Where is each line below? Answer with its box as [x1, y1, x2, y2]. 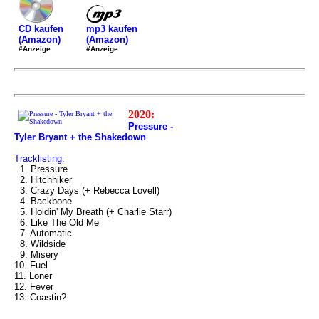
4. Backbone [14, 196, 72, 206]
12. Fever [14, 281, 53, 292]
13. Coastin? [14, 292, 66, 303]
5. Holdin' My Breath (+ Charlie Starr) [14, 206, 172, 217]
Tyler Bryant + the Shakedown [14, 132, 146, 142]
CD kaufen [19, 23, 63, 34]
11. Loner [14, 271, 52, 281]
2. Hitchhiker [14, 174, 72, 185]
